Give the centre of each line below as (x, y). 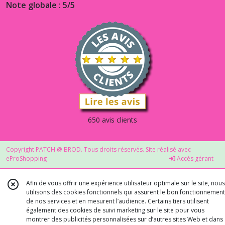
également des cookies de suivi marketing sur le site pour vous (115, 210)
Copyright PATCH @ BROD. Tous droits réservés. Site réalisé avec (98, 150)
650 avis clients (113, 120)
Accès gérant (194, 159)
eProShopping (26, 159)
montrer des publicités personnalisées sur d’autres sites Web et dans (125, 219)
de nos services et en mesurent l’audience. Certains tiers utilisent (118, 201)
